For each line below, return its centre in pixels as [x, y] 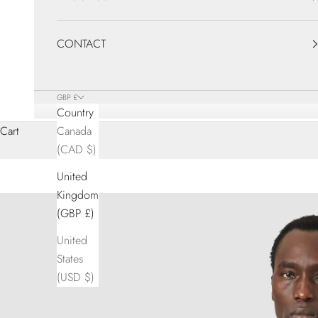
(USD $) [76, 278]
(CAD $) [77, 150]
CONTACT [81, 44]
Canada [74, 131]
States [70, 259]
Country [75, 113]
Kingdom [78, 195]
